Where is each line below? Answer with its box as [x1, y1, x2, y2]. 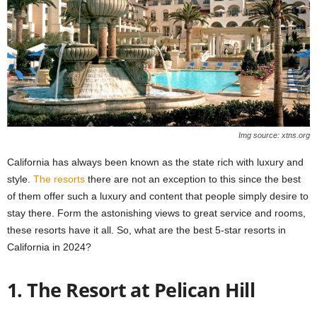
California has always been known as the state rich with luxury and [7, 156, 304, 168]
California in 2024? [7, 241, 91, 253]
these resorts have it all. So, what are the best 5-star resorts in [7, 224, 286, 236]
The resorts [33, 173, 85, 185]
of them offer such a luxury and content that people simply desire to [7, 190, 309, 202]
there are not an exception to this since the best [85, 173, 301, 185]
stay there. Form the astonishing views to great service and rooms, [7, 207, 306, 219]
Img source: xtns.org [238, 131, 310, 140]
